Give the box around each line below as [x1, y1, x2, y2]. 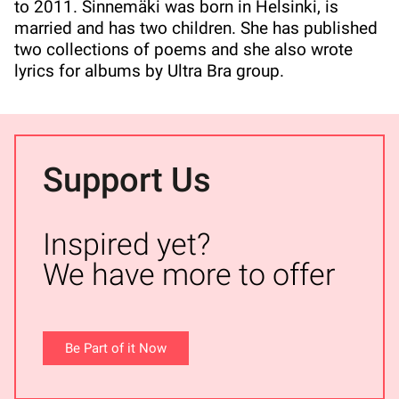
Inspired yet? [43, 226, 210, 263]
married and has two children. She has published [14, 18, 378, 39]
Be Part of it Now [65, 340, 167, 357]
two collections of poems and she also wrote [14, 39, 353, 61]
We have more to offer [43, 256, 335, 293]
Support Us [43, 160, 211, 200]
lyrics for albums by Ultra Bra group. [14, 61, 284, 82]
